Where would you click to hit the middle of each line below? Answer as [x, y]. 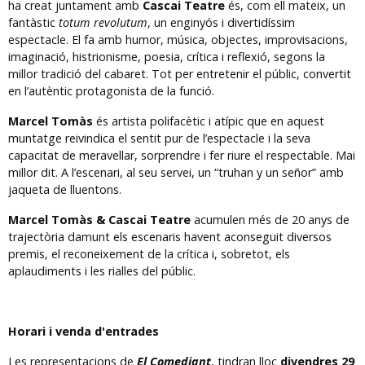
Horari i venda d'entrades [84, 332]
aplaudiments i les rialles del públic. [102, 271]
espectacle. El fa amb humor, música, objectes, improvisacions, [178, 40]
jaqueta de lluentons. [65, 190]
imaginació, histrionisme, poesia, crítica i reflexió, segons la [167, 57]
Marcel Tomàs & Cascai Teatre [99, 220]
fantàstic [33, 23]
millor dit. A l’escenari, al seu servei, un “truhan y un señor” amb [176, 173]
